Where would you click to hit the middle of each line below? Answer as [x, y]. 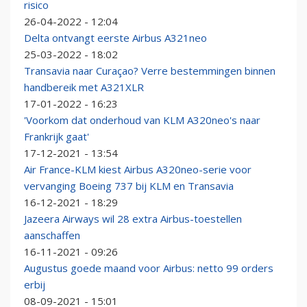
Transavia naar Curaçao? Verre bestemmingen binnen [150, 71]
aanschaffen [52, 235]
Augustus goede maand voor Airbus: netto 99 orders [149, 268]
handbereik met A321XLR [84, 87]
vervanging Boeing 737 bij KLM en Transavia [129, 186]
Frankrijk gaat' [57, 137]
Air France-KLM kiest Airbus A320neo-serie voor [138, 170]
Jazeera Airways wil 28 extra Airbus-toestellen [133, 219]
